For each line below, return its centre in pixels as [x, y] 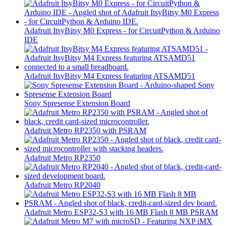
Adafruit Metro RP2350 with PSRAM [85, 131]
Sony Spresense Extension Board [77, 103]
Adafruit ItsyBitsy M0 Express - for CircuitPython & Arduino [122, 31]
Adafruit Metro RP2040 [62, 185]
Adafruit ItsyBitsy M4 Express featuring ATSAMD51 [110, 76]
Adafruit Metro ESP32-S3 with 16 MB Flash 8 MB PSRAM [121, 212]
